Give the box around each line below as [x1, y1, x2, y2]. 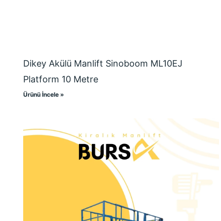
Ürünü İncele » [23, 90, 64, 98]
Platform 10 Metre [23, 74, 98, 84]
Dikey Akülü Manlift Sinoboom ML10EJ [23, 58, 183, 69]
